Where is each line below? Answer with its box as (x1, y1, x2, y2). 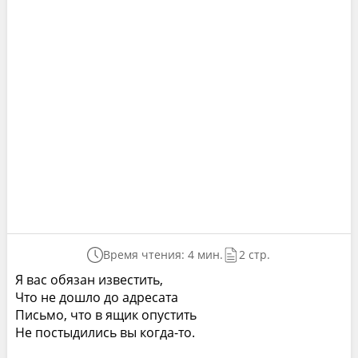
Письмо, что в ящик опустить (14, 306, 197, 324)
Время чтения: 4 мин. (103, 247, 224, 262)
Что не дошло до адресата (14, 288, 178, 306)
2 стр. (239, 247, 271, 262)
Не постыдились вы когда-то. (14, 324, 195, 341)
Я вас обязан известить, (14, 271, 163, 288)
